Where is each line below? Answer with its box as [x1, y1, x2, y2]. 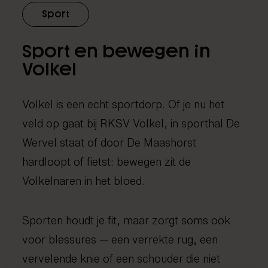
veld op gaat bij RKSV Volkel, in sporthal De [22, 113, 240, 132]
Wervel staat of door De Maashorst [22, 132, 197, 151]
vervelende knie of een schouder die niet [22, 248, 221, 267]
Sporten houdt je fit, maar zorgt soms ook [22, 210, 231, 229]
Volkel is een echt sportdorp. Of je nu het [22, 94, 225, 112]
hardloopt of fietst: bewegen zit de [22, 151, 191, 170]
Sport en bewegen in [22, 39, 211, 62]
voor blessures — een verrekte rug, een [22, 229, 218, 248]
